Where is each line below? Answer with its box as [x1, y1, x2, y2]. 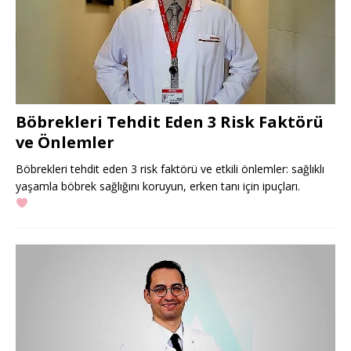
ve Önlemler [16, 131, 114, 153]
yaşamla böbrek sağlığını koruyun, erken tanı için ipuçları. [16, 178, 300, 194]
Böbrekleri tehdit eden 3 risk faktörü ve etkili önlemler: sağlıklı [16, 161, 324, 176]
